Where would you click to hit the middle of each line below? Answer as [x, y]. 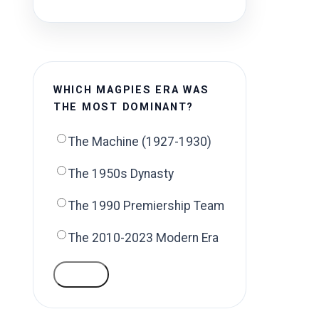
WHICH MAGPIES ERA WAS [131, 90]
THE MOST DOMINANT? [124, 107]
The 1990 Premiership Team [146, 206]
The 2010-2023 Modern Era [143, 238]
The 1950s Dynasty [121, 174]
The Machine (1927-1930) [140, 142]
